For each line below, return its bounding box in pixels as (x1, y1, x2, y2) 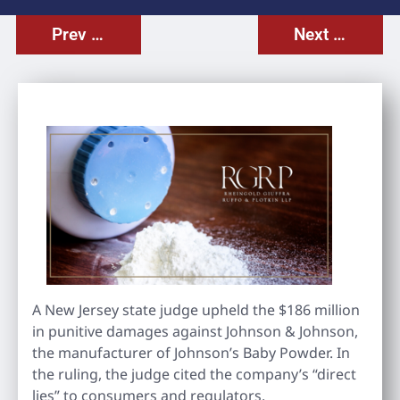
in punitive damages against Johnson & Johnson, (32, 321, 358, 341)
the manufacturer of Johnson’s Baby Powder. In (32, 342, 350, 362)
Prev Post (90, 23, 104, 45)
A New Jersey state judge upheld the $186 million (32, 299, 360, 320)
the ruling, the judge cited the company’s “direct (32, 363, 356, 384)
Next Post (333, 23, 346, 45)
